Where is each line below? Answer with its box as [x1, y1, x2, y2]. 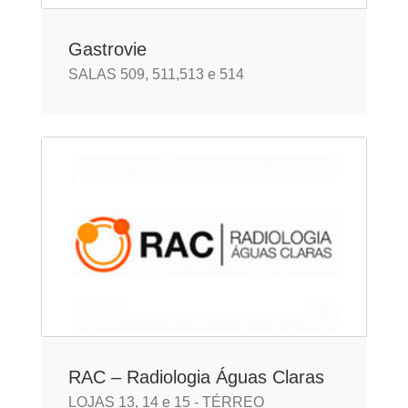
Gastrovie [68, 39, 147, 59]
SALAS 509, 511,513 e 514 [68, 66, 244, 82]
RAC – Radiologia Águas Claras [68, 367, 324, 387]
